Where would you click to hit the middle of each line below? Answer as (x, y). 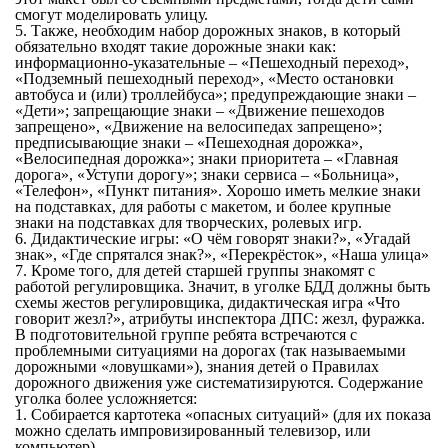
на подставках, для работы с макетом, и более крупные (202, 207)
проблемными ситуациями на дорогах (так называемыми (210, 351)
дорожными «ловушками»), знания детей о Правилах (196, 367)
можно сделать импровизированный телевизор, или (192, 431)
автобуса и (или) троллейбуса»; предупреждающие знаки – (215, 95)
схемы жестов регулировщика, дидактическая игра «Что (207, 303)
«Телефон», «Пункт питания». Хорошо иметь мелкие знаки (217, 191)
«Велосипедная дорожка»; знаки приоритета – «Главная (206, 159)
